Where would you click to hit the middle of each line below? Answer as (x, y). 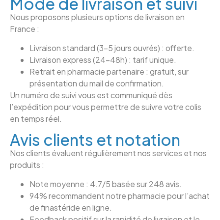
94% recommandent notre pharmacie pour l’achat (120, 195)
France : (25, 29)
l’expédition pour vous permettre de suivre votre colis (106, 107)
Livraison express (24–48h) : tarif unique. (103, 59)
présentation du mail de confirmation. (97, 83)
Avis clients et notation (95, 140)
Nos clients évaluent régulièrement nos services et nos (108, 153)
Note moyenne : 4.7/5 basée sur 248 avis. (106, 184)
